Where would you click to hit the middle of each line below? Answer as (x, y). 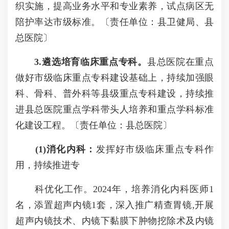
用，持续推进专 (48, 165)
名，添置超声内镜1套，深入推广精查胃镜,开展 (114, 205)
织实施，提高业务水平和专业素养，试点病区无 (114, 6)
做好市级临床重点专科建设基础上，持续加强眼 (114, 78)
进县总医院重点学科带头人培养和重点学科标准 (114, 109)
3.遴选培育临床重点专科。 (91, 62)
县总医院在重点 (180, 62)
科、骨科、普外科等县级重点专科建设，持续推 (114, 94)
